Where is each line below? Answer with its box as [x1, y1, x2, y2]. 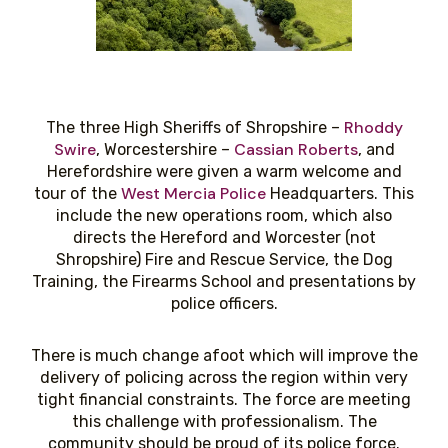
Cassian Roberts [233, 139, 358, 161]
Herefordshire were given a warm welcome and [46, 162, 402, 182]
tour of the [34, 184, 121, 204]
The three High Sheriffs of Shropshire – [45, 118, 344, 138]
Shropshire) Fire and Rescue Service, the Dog [55, 250, 393, 270]
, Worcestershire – [95, 140, 234, 160]
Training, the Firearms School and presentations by [32, 272, 416, 292]
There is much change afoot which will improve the [30, 346, 418, 366]
